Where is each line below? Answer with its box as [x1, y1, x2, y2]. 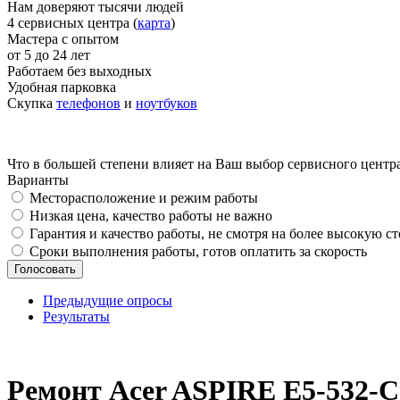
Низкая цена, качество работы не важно [29, 208, 272, 223]
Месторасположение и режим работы [29, 190, 258, 205]
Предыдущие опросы [43, 293, 172, 308]
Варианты [7, 172, 69, 187]
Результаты [43, 309, 110, 324]
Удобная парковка [7, 79, 116, 95]
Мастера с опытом [7, 31, 119, 46]
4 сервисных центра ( [7, 15, 137, 30]
